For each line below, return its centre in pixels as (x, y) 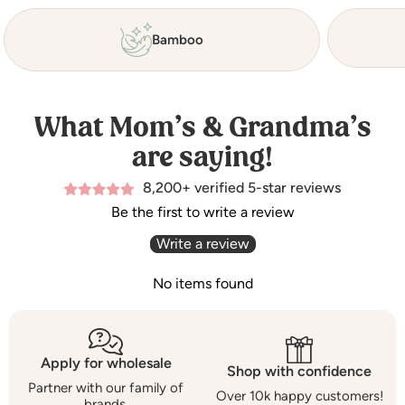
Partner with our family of (106, 388)
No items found (202, 284)
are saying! (202, 157)
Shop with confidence (299, 372)
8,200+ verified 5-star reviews (242, 188)
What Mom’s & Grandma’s (202, 127)
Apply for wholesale (106, 363)
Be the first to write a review (202, 212)
